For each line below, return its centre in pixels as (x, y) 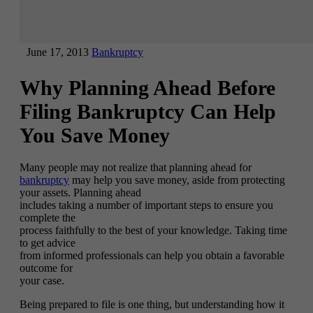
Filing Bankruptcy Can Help (148, 111)
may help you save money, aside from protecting (177, 180)
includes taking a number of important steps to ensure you (146, 205)
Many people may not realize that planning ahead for (136, 167)
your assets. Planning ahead (80, 192)
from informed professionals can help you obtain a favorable (152, 255)
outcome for (46, 268)
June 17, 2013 (58, 52)
